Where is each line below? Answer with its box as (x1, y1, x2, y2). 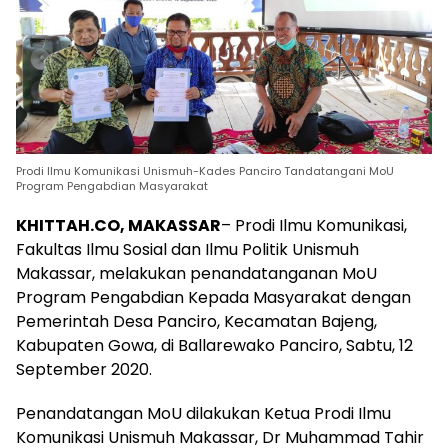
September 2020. (16, 357, 152, 381)
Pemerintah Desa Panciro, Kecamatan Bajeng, (16, 309, 377, 333)
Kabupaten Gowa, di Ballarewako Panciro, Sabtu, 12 (16, 333, 413, 357)
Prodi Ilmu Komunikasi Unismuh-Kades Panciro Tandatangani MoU (16, 162, 394, 179)
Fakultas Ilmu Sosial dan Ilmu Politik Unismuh (16, 237, 359, 261)
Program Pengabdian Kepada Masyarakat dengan (16, 285, 411, 309)
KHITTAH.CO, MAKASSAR (16, 213, 221, 237)
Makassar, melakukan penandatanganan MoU (16, 261, 377, 285)
